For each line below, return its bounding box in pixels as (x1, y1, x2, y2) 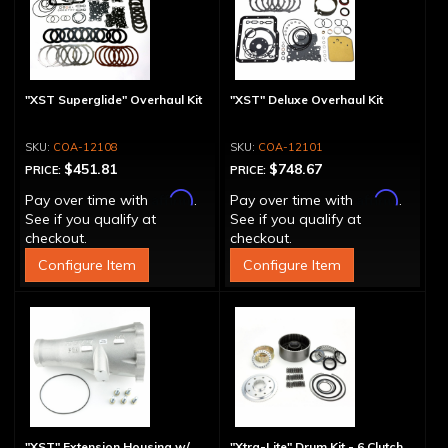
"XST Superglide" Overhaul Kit (25, 92, 202, 107)
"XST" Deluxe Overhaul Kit (229, 92, 383, 107)
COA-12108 (53, 140, 118, 154)
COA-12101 (257, 140, 323, 154)
